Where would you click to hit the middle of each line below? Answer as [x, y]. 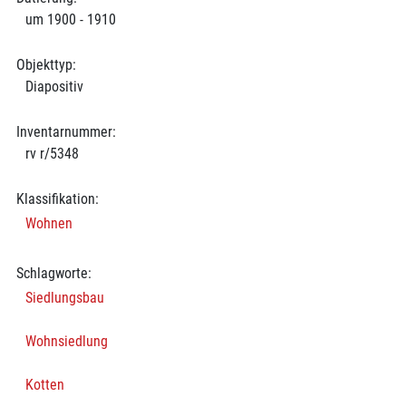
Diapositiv [54, 86]
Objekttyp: [46, 64]
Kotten [44, 384]
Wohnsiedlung [66, 341]
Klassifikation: [57, 198]
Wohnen [48, 223]
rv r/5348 [52, 153]
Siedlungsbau [64, 297]
